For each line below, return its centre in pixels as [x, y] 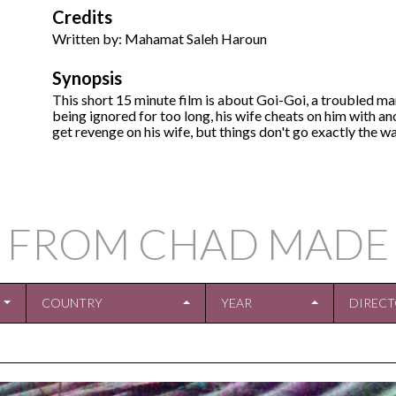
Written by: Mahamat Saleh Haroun [160, 39]
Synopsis [87, 78]
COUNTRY [72, 303]
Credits [82, 17]
